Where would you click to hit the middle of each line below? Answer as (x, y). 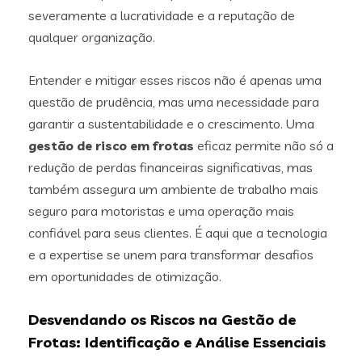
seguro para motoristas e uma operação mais (161, 210)
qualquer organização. (92, 37)
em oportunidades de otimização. (125, 276)
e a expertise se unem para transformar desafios (171, 254)
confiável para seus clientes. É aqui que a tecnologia (178, 232)
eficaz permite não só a (264, 145)
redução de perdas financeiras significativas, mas (170, 167)
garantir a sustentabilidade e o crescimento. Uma (171, 123)
